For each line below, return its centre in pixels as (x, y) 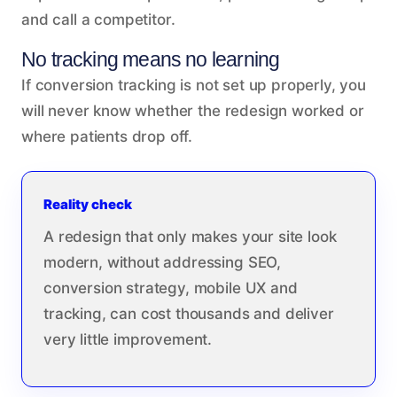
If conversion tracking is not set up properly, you (194, 85)
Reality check (88, 204)
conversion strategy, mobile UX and (171, 288)
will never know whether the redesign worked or (193, 110)
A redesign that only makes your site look (190, 236)
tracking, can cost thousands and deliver (189, 313)
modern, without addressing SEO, (163, 262)
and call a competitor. (98, 19)
